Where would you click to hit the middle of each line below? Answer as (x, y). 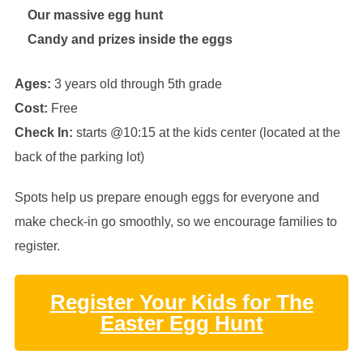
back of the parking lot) (79, 157)
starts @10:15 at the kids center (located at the (206, 133)
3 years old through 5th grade (136, 84)
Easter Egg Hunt (181, 323)
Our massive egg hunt (95, 15)
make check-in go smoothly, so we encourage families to (175, 222)
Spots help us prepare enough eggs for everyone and (167, 198)
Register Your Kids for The (181, 302)
